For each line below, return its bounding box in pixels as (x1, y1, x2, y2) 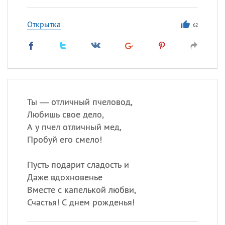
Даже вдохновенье (27, 171, 102, 183)
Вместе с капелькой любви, (27, 184, 136, 195)
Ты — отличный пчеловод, (27, 96, 133, 107)
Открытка (27, 19, 61, 29)
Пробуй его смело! (27, 134, 102, 145)
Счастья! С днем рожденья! (27, 196, 135, 208)
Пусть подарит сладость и (27, 159, 129, 170)
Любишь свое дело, (27, 108, 104, 120)
